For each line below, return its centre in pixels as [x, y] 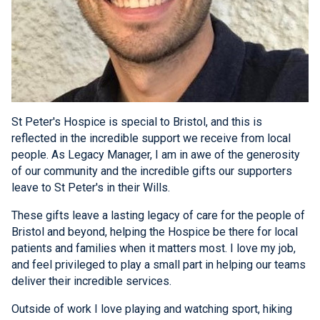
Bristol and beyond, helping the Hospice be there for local [155, 232]
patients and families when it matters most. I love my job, [154, 249]
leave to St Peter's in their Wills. [91, 188]
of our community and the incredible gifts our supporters [152, 171]
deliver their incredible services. [91, 281]
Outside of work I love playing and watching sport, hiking [152, 309]
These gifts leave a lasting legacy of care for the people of [158, 216]
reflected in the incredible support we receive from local [151, 139]
